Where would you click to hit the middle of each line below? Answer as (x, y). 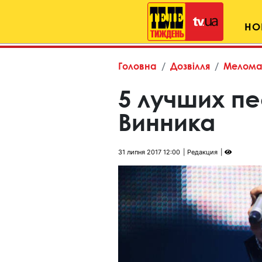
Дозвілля (190, 66)
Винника (167, 122)
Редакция (202, 152)
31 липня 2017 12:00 (149, 152)
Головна (137, 66)
